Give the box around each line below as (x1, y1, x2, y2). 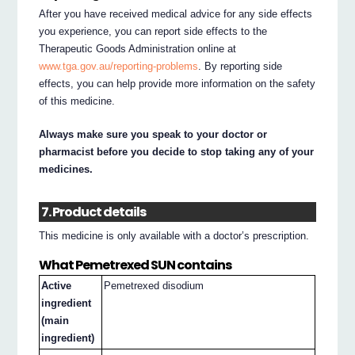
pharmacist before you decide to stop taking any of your (39, 146, 315, 158)
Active (41, 279, 72, 292)
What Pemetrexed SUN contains (39, 256, 232, 275)
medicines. (39, 163, 94, 176)
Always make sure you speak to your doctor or (39, 128, 268, 141)
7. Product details (41, 202, 147, 221)
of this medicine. (39, 95, 116, 108)
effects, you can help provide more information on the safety (39, 78, 316, 90)
